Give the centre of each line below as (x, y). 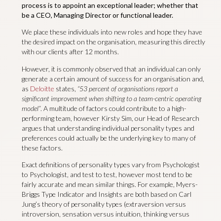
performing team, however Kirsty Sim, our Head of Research (110, 118)
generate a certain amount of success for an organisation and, (113, 78)
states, (66, 88)
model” (31, 108)
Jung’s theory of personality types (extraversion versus (104, 204)
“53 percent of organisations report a (128, 88)
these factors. (42, 147)
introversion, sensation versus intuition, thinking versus (105, 214)
